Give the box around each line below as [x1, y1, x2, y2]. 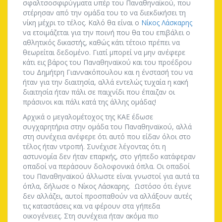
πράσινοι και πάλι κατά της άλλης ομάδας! [23, 97, 156, 107]
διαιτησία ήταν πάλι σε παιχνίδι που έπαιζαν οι [23, 87, 175, 97]
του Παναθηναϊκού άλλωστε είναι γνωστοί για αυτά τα [23, 171, 199, 181]
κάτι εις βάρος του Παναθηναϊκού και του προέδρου [23, 57, 192, 67]
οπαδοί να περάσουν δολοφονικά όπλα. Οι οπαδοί [23, 162, 190, 171]
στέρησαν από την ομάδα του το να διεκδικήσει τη [23, 8, 186, 17]
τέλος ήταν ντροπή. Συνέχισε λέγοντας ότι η [23, 142, 166, 151]
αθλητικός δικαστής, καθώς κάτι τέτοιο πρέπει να [23, 38, 180, 47]
